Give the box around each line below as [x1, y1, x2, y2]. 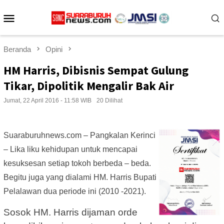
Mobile [16, 23, 57, 38]
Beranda [3, 45, 31, 53]
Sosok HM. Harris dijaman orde [3, 207, 137, 218]
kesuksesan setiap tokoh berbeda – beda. [3, 159, 151, 168]
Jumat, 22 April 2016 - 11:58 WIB [3, 97, 91, 104]
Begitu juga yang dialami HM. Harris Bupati [3, 173, 156, 182]
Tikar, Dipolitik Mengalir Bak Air [3, 78, 174, 94]
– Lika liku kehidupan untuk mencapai [3, 145, 137, 154]
